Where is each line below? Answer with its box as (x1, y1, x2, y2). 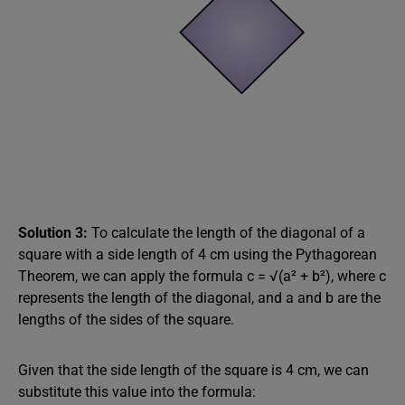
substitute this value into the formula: (18, 383, 256, 400)
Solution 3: (18, 224, 91, 241)
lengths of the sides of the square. (18, 311, 234, 328)
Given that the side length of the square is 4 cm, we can (18, 362, 369, 379)
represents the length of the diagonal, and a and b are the (18, 289, 381, 306)
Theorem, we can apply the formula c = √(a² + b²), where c (18, 268, 386, 285)
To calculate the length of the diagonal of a (91, 224, 365, 241)
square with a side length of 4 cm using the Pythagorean (18, 246, 377, 263)
